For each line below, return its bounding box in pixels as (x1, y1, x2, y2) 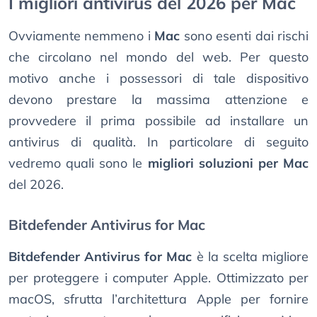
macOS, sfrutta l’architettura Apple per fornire (8, 291, 309, 308)
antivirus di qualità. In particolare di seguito (8, 134, 309, 151)
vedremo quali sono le (8, 155, 148, 172)
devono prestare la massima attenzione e (8, 91, 309, 108)
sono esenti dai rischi (180, 28, 309, 45)
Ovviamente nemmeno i (8, 28, 155, 45)
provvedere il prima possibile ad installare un (8, 113, 309, 129)
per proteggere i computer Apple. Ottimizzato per (8, 270, 309, 287)
